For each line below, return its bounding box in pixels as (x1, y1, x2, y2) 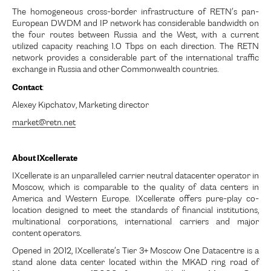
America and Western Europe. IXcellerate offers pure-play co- (12, 195, 259, 204)
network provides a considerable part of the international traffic (12, 54, 259, 63)
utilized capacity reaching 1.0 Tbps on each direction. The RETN (12, 43, 259, 51)
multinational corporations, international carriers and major (12, 218, 259, 227)
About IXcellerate (12, 152, 77, 165)
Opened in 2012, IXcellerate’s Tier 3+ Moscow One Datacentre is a (12, 247, 259, 256)
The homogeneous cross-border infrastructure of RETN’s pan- (12, 8, 259, 17)
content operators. (12, 230, 82, 238)
